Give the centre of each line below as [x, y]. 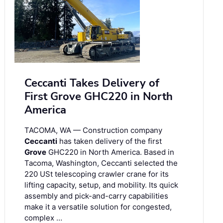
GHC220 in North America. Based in [110, 152]
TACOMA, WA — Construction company [93, 130]
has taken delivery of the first [110, 141]
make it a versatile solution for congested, [98, 207]
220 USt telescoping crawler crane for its [97, 174]
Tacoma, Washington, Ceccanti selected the [101, 163]
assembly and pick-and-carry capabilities [96, 196]
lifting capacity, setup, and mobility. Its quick [101, 185]
